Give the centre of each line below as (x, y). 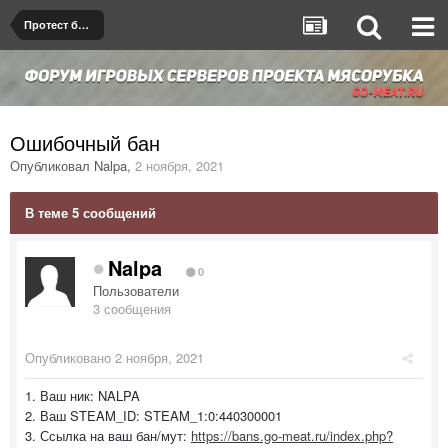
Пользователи (136, 290)
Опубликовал (52, 165)
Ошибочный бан (85, 142)
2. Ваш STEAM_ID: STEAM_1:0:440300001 (153, 415)
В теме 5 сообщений (90, 212)
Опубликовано (70, 357)
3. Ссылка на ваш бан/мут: (108, 435)
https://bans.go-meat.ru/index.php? (292, 435)
